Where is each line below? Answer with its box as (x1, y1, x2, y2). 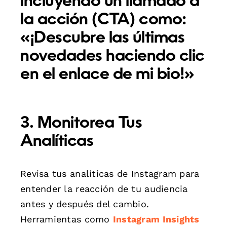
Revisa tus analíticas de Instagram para (20, 168, 200, 179)
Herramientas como (20, 213, 113, 224)
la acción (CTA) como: (20, 12, 186, 28)
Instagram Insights (112, 213, 200, 224)
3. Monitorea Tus (20, 115, 142, 132)
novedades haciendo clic (20, 48, 205, 65)
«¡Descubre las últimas (20, 30, 185, 47)
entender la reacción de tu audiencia (20, 183, 188, 194)
